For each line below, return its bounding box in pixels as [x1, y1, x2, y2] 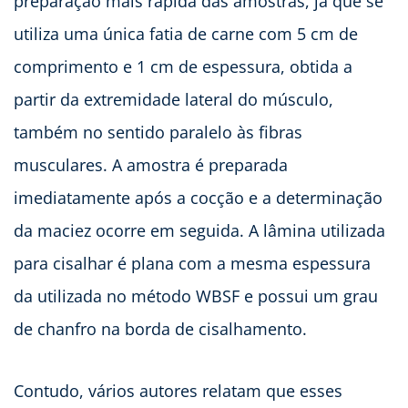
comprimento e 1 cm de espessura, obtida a [14, 55, 352, 77]
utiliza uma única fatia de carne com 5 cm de [14, 22, 358, 45]
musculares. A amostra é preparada [14, 153, 288, 176]
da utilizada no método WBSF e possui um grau [14, 284, 378, 307]
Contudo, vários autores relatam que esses [14, 379, 342, 402]
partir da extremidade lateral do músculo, [14, 87, 333, 110]
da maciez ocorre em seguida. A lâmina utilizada [14, 219, 385, 241]
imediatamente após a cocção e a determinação [14, 186, 382, 209]
